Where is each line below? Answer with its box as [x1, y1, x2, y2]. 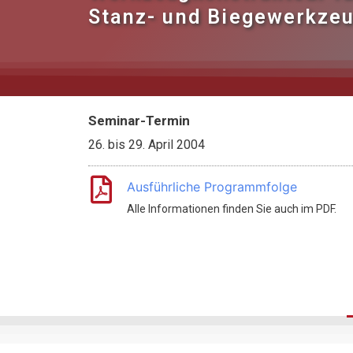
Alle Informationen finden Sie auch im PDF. [127, 203, 336, 215]
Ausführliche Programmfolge [127, 179, 297, 195]
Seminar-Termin [88, 113, 190, 128]
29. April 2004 [125, 137, 205, 152]
